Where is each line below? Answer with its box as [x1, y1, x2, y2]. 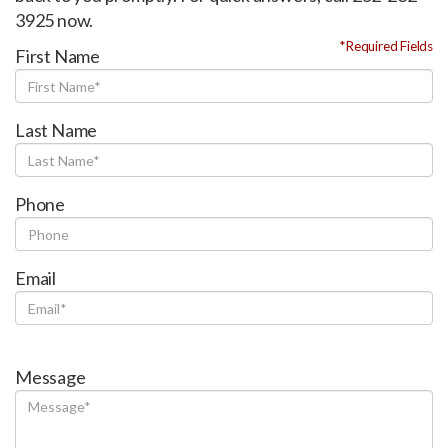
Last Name [15, 119, 98, 141]
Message [15, 366, 86, 388]
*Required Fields [339, 38, 433, 55]
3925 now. [15, 9, 94, 31]
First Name [15, 45, 100, 67]
